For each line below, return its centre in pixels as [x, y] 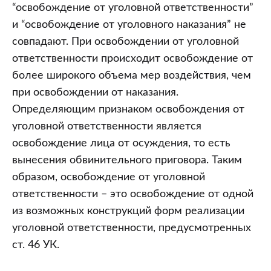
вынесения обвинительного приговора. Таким [127, 161]
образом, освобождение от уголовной [109, 178]
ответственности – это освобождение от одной [133, 194]
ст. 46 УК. [36, 245]
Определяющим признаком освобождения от [128, 110]
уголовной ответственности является [107, 127]
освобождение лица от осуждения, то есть [121, 144]
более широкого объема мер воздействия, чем [132, 76]
